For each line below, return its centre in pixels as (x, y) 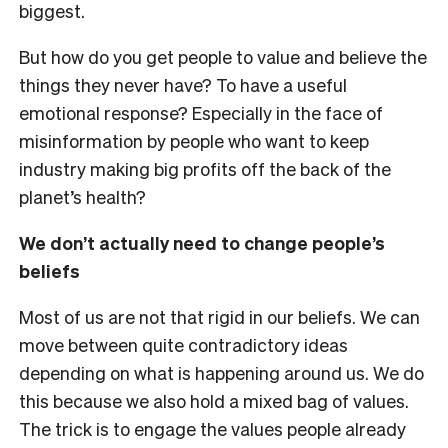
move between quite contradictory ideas (183, 344)
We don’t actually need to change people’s (202, 242)
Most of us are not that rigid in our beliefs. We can (219, 316)
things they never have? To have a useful (183, 84)
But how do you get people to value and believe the (223, 56)
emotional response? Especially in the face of (201, 112)
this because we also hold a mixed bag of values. (214, 400)
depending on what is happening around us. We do (221, 372)
